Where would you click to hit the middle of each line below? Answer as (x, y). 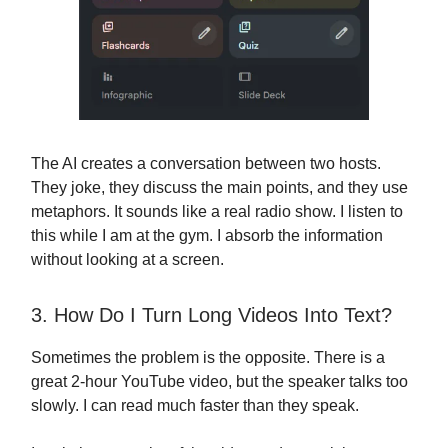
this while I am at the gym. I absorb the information (207, 236)
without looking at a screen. (127, 260)
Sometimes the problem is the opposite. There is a (208, 358)
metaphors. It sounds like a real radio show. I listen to (217, 212)
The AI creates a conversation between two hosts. (206, 164)
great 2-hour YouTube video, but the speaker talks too (219, 382)
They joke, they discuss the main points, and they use (219, 188)
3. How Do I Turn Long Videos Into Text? (211, 315)
